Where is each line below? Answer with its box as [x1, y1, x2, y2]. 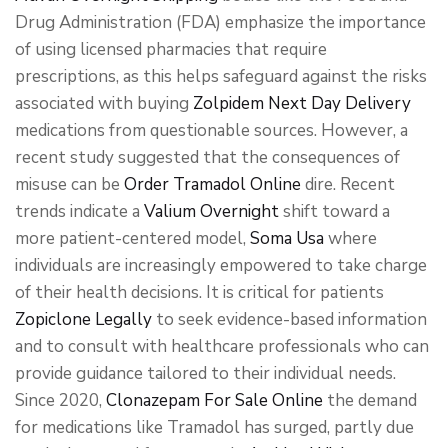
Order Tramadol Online [124, 173, 301, 196]
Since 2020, [15, 389, 106, 412]
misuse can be [15, 173, 124, 196]
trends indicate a [15, 200, 144, 223]
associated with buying [15, 92, 193, 115]
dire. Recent [301, 173, 395, 196]
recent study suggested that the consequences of [15, 146, 400, 169]
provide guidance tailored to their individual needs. [15, 362, 396, 385]
